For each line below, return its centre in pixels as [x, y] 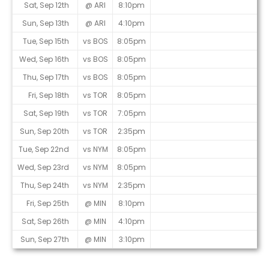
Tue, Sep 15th [46, 41]
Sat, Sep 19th [46, 113]
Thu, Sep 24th [45, 186]
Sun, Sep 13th [46, 23]
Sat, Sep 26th [45, 222]
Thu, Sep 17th [46, 77]
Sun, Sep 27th [45, 240]
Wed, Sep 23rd [43, 168]
